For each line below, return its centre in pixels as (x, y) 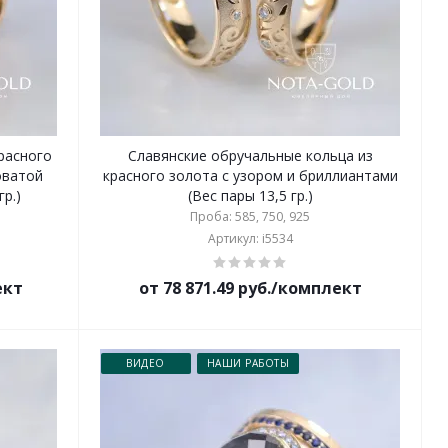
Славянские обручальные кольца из (250, 155)
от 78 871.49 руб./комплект (250, 288)
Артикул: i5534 (250, 238)
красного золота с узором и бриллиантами (250, 175)
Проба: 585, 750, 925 (250, 216)
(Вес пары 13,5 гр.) (250, 195)
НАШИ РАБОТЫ (248, 363)
